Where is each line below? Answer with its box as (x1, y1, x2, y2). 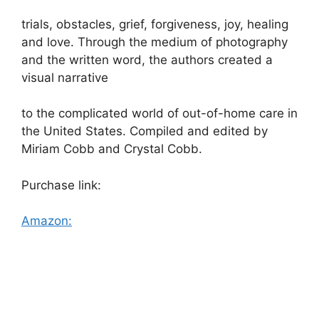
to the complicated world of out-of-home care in (21, 106, 298, 121)
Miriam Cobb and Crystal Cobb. (21, 142, 202, 157)
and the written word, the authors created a (21, 52, 273, 67)
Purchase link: (21, 177, 101, 192)
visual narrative (21, 70, 108, 85)
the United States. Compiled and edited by (21, 124, 268, 139)
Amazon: (21, 214, 72, 229)
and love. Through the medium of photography (21, 34, 288, 49)
